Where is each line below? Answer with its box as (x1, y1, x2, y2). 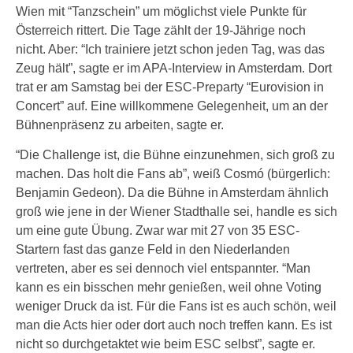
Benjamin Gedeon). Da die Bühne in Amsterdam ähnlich (16, 186, 329, 199)
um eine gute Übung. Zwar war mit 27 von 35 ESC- (16, 224, 299, 237)
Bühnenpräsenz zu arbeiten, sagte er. (16, 118, 224, 132)
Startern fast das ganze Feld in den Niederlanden (16, 243, 290, 256)
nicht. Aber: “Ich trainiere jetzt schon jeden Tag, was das (16, 43, 325, 56)
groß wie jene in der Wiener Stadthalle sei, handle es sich (16, 205, 337, 218)
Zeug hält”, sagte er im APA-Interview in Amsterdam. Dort (16, 61, 332, 75)
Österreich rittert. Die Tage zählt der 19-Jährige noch (16, 24, 306, 37)
